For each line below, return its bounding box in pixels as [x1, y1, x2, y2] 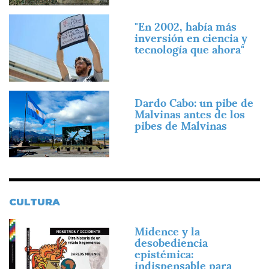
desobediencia [134, 236, 208, 250]
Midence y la [134, 225, 200, 239]
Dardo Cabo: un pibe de [134, 95, 253, 110]
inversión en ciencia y [134, 31, 247, 46]
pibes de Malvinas [134, 118, 227, 133]
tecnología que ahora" [134, 43, 244, 57]
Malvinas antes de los [134, 107, 245, 121]
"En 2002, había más [134, 20, 237, 34]
